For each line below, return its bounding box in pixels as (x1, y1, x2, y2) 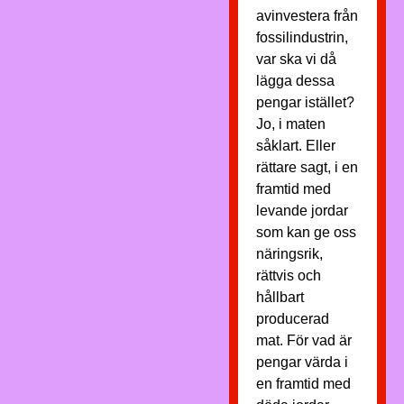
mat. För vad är (255, 333, 352, 348)
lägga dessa (255, 73, 335, 88)
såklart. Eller (255, 138, 335, 153)
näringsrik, (255, 246, 323, 262)
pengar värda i (255, 354, 348, 370)
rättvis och (255, 268, 321, 283)
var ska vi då (255, 51, 336, 67)
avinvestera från (255, 8, 358, 23)
